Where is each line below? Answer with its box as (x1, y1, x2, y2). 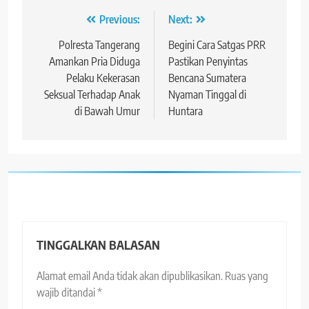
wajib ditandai (37, 285, 97, 299)
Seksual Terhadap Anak (44, 87, 140, 101)
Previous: (99, 12, 140, 26)
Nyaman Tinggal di (168, 87, 246, 101)
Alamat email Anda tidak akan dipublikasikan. (37, 268, 223, 283)
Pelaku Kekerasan (66, 70, 140, 85)
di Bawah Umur (74, 103, 140, 118)
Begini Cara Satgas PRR (168, 37, 266, 52)
